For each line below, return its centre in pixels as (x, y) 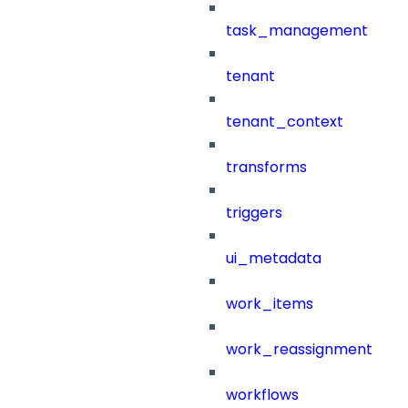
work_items (270, 304)
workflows (262, 395)
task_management (297, 31)
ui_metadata (274, 259)
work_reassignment (299, 350)
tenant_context (285, 122)
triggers (254, 213)
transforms (266, 168)
